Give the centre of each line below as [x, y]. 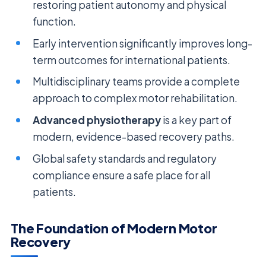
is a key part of [197, 120]
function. [55, 22]
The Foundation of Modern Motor [114, 229]
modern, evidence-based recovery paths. [134, 136]
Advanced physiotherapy [97, 120]
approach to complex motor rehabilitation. [135, 98]
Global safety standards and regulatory [125, 158]
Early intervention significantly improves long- [143, 43]
